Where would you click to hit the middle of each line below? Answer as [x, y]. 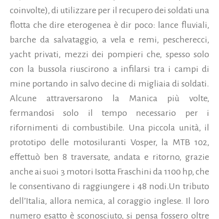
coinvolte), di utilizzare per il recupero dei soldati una [109, 11]
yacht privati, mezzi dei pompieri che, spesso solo [109, 55]
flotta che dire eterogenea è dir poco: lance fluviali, [109, 25]
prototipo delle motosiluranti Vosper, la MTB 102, [109, 142]
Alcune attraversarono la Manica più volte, [109, 99]
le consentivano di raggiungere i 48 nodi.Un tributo [109, 186]
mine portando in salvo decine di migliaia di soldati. [109, 84]
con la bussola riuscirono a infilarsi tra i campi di [109, 69]
